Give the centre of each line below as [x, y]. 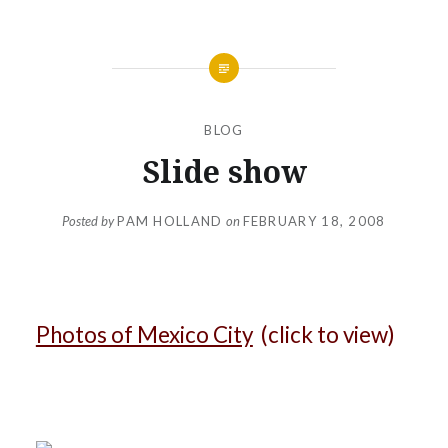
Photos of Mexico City [144, 335]
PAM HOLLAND [170, 221]
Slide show [224, 171]
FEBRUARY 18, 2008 [314, 221]
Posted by [90, 221]
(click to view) [323, 335]
